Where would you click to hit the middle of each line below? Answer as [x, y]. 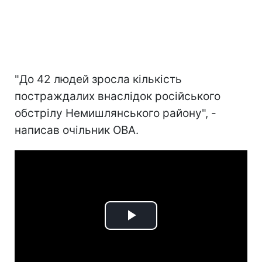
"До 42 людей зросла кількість [98, 79]
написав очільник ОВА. [77, 130]
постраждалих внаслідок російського [118, 96]
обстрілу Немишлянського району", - [116, 113]
